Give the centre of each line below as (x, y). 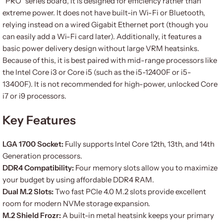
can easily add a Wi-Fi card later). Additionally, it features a (102, 36)
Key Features (39, 120)
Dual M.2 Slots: (28, 192)
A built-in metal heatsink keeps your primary (138, 215)
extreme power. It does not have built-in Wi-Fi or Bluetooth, (104, 13)
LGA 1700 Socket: (33, 144)
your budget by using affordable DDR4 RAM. (78, 180)
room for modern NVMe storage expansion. (76, 203)
